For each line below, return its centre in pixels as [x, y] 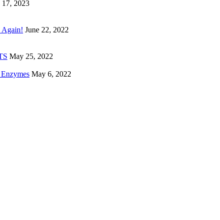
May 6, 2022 [51, 74]
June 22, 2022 [47, 30]
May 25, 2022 [31, 56]
